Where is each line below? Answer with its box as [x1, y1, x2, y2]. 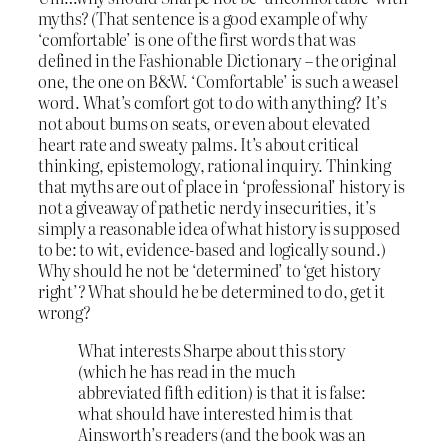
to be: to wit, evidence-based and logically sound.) [38, 237, 386, 262]
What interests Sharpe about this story [78, 337, 346, 362]
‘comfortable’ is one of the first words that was [38, 27, 356, 52]
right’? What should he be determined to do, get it [38, 279, 386, 304]
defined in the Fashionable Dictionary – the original [38, 48, 397, 73]
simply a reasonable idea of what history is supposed [38, 216, 401, 241]
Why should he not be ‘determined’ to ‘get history [38, 258, 382, 283]
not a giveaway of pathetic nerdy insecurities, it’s [38, 195, 376, 220]
